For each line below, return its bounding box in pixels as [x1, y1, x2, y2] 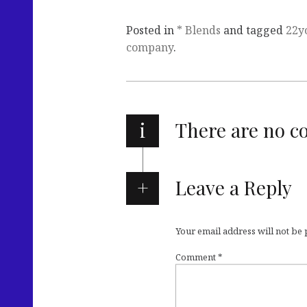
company [126, 40, 173, 56]
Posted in [126, 23, 177, 38]
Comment [175, 251, 218, 264]
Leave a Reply [175, 175, 292, 201]
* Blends [177, 23, 221, 38]
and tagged [221, 23, 286, 38]
